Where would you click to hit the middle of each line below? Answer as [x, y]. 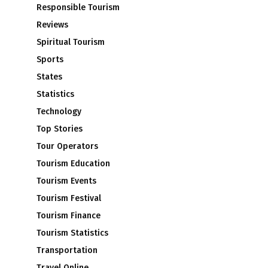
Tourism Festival [69, 198]
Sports [50, 59]
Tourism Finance [68, 215]
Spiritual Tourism [71, 42]
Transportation [67, 250]
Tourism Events [66, 181]
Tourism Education [73, 163]
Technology [59, 111]
